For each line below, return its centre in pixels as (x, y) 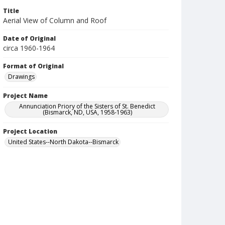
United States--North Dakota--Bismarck (63, 142)
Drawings (21, 77)
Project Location (30, 131)
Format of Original (33, 66)
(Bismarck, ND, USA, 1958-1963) (87, 112)
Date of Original (29, 38)
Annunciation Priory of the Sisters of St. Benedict (87, 106)
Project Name (25, 96)
